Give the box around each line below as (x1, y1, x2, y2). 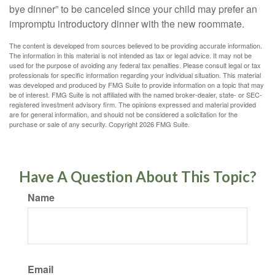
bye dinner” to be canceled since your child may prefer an (9, 2, 257, 16)
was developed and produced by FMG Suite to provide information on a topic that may (9, 80, 264, 90)
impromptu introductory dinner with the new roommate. (9, 17, 244, 31)
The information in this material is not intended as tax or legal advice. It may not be (9, 50, 252, 60)
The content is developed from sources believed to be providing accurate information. (9, 41, 262, 50)
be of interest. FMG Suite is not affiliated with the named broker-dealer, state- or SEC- (9, 90, 262, 99)
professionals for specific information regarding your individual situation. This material (9, 70, 261, 80)
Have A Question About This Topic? (18, 168, 257, 185)
